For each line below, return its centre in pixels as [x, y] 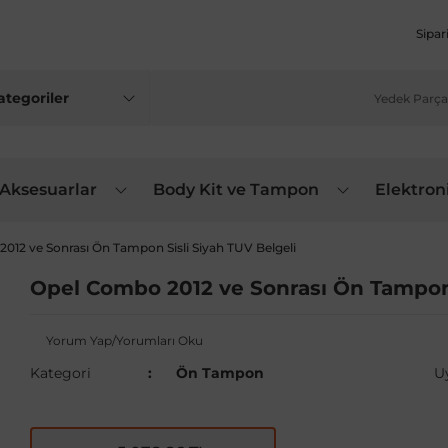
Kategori [60, 373]
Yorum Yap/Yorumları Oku [124, 340]
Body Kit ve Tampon [236, 189]
